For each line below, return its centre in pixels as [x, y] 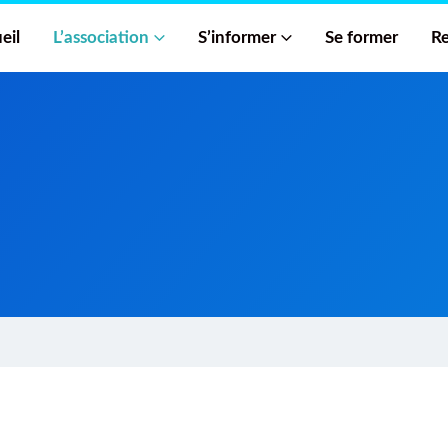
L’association [101, 37]
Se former [361, 37]
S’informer [237, 37]
